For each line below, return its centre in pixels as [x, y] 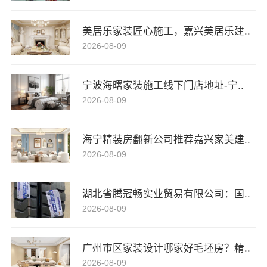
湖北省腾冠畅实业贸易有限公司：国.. [166, 194]
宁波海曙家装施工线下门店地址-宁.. [163, 85]
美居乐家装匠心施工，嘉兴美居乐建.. [166, 31]
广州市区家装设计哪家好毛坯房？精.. [166, 248]
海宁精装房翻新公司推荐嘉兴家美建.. [166, 139]
